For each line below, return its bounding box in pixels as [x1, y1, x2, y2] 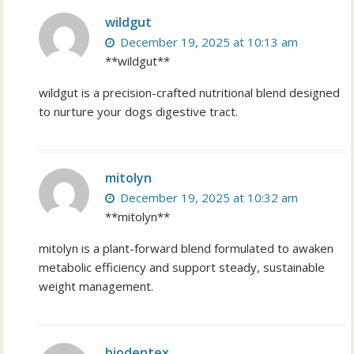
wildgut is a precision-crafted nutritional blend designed [39, 85, 341, 101]
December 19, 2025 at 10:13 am [117, 34, 299, 51]
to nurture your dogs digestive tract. [39, 104, 239, 120]
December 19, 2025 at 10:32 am [117, 190, 299, 206]
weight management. [39, 278, 154, 295]
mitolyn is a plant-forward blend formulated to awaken [39, 240, 334, 257]
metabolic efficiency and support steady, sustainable [39, 259, 326, 276]
